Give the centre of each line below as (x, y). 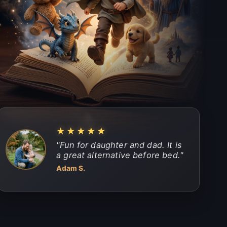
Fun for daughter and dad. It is (121, 145)
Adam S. (71, 168)
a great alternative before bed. (118, 155)
